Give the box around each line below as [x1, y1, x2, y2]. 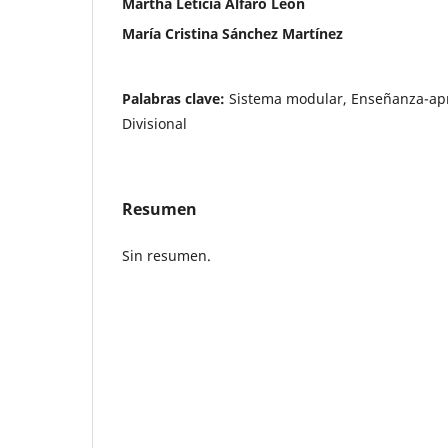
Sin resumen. [122, 245, 211, 265]
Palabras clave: [122, 88, 229, 108]
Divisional [122, 113, 187, 133]
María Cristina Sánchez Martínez [122, 23, 343, 43]
